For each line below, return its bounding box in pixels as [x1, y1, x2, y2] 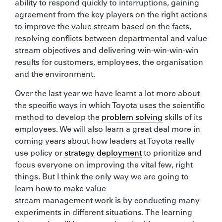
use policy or [15, 147, 64, 158]
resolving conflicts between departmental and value [15, 33, 207, 43]
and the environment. [15, 68, 95, 79]
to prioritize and [142, 147, 202, 158]
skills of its [163, 111, 202, 122]
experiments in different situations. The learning [15, 207, 192, 217]
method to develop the [15, 111, 102, 122]
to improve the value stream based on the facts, [15, 21, 191, 31]
